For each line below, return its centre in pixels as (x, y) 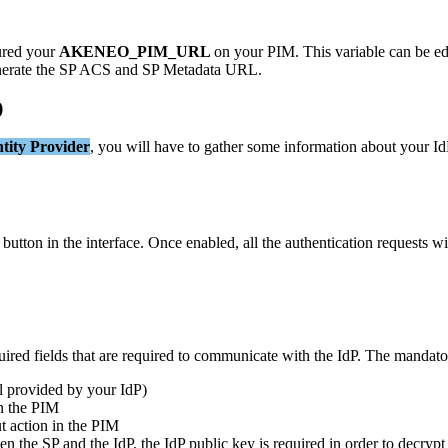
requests (402, 242)
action (29, 425)
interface (113, 242)
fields (51, 355)
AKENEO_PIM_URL (134, 51)
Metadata (192, 69)
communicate (236, 355)
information (320, 147)
